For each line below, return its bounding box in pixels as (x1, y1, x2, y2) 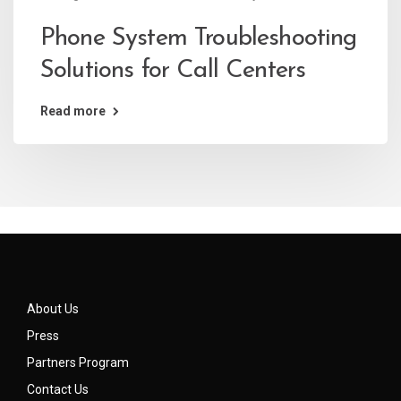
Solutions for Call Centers (40, 57, 306, 83)
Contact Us (27, 381, 89, 397)
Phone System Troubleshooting (40, 25, 357, 51)
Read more (40, 103, 106, 118)
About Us (27, 301, 79, 316)
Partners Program (27, 354, 129, 370)
